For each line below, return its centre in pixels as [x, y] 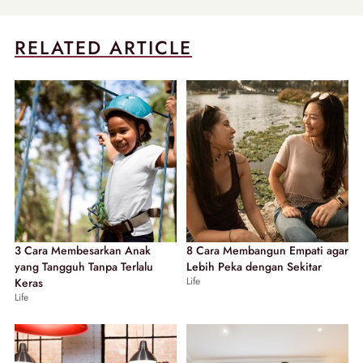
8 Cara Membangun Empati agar [267, 250]
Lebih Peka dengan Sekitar [254, 266]
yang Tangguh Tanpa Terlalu [84, 266]
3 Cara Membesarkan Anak [83, 250]
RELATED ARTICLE [103, 47]
